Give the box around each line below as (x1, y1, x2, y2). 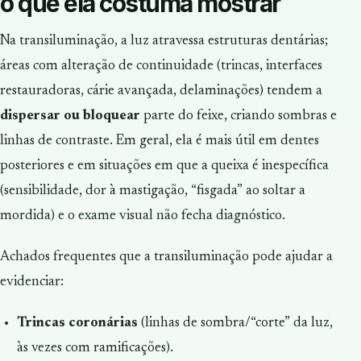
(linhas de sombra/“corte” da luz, (137, 316, 333, 331)
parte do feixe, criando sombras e (140, 109, 337, 124)
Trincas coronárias (16, 316, 138, 331)
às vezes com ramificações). (16, 341, 173, 356)
